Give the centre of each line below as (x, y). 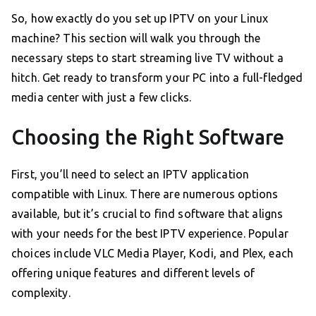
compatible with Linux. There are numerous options (145, 194)
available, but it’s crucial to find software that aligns (147, 214)
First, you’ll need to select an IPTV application (130, 175)
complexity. (41, 293)
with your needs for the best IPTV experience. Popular (150, 234)
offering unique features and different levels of (133, 273)
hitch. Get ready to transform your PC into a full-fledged (157, 78)
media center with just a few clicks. (102, 98)
